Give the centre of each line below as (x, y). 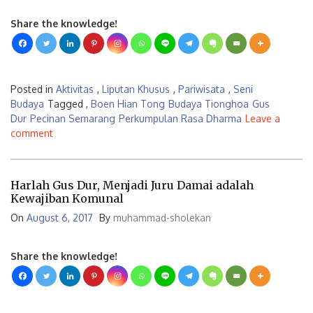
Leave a (263, 118)
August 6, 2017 (60, 217)
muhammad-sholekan (162, 217)
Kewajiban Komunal (67, 198)
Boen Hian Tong (128, 104)
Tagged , (69, 104)
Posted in (33, 89)
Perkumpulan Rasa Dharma (180, 118)
